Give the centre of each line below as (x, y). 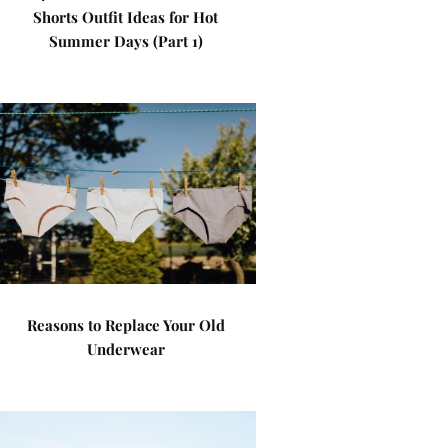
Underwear (125, 349)
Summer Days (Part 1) (125, 41)
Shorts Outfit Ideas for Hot (126, 17)
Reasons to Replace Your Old (125, 325)
